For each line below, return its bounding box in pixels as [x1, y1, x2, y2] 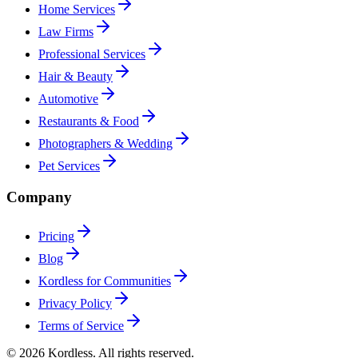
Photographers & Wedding [38, 137, 173, 151]
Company [6, 189, 72, 206]
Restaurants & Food [38, 114, 139, 129]
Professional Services [38, 47, 145, 62]
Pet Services [38, 159, 100, 173]
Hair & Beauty [38, 70, 113, 84]
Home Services [38, 2, 115, 17]
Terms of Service [38, 318, 124, 332]
